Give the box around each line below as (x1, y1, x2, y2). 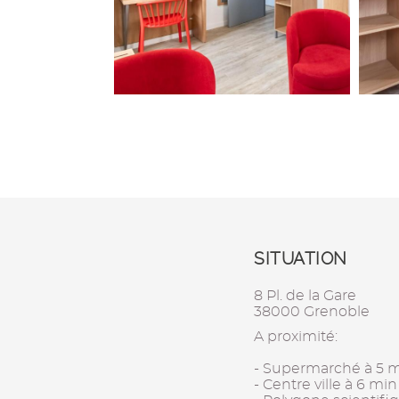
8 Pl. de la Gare (254, 289, 357, 303)
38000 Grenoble (254, 305, 370, 319)
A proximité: (254, 330, 338, 344)
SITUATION (254, 248, 347, 269)
